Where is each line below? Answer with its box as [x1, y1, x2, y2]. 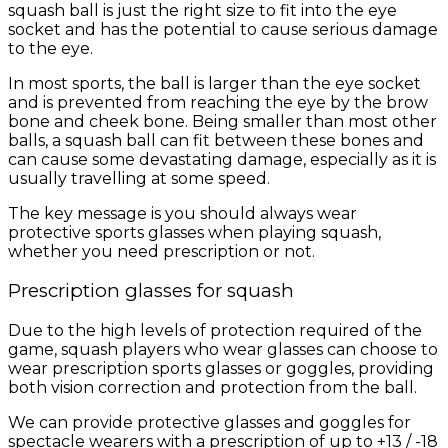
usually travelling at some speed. [8, 168, 274, 188]
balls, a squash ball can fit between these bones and [8, 130, 424, 150]
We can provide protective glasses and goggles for [8, 413, 411, 433]
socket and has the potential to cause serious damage [8, 19, 438, 39]
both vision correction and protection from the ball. [8, 378, 417, 398]
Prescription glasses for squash [8, 279, 294, 303]
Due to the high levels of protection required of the [8, 321, 422, 341]
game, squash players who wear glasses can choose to [8, 340, 438, 360]
